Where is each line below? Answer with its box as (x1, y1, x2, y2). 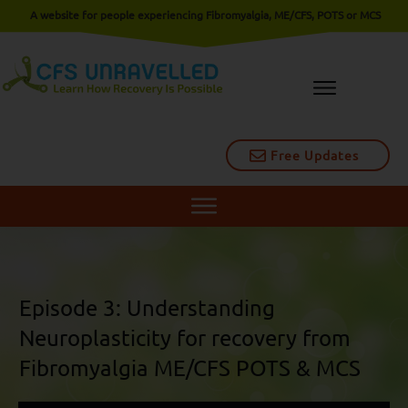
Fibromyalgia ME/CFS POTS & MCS (19, 353, 361, 381)
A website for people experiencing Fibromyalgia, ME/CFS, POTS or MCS (29, 7, 381, 22)
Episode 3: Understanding (19, 293, 275, 321)
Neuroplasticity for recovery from (19, 323, 351, 351)
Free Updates (270, 147, 359, 163)
